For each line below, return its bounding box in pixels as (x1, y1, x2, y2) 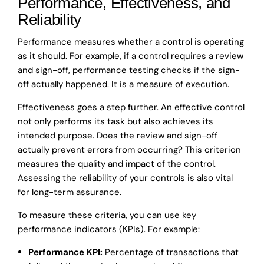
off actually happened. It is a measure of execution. (18, 78, 229, 91)
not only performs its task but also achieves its (18, 115, 213, 128)
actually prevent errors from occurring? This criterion (18, 144, 241, 156)
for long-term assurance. (18, 186, 121, 199)
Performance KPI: (28, 246, 103, 259)
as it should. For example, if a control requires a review (18, 50, 243, 62)
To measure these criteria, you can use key (18, 209, 196, 222)
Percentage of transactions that (103, 246, 239, 259)
